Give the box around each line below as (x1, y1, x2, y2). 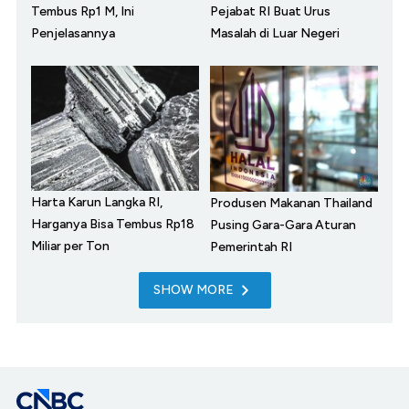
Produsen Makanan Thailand (210, 195, 372, 212)
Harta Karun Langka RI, (31, 194, 163, 211)
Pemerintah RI (210, 239, 292, 256)
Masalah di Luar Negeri (210, 26, 340, 42)
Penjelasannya (31, 26, 115, 42)
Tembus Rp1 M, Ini (31, 4, 134, 20)
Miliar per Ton (31, 238, 110, 255)
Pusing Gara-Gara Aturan (210, 217, 356, 234)
